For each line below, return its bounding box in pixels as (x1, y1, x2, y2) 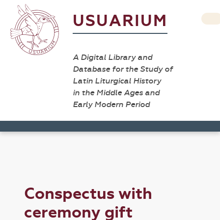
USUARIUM (73, 11, 167, 30)
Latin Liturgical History (73, 76, 161, 85)
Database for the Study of (73, 64, 173, 74)
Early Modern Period (73, 100, 150, 109)
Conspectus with (24, 184, 153, 203)
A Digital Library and (73, 53, 152, 62)
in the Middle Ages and (73, 88, 160, 97)
